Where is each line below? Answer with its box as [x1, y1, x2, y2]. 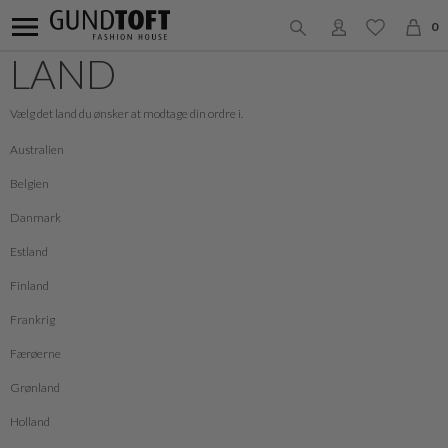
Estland [10, 244, 48, 259]
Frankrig [10, 312, 55, 327]
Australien [10, 142, 64, 157]
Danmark [10, 210, 61, 225]
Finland [10, 278, 49, 293]
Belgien [10, 176, 49, 191]
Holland [10, 414, 50, 429]
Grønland [10, 380, 60, 395]
